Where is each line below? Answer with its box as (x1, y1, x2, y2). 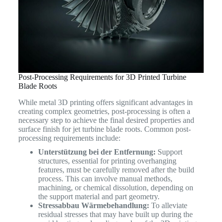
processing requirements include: (18, 133, 120, 142)
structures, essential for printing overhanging (38, 156, 176, 165)
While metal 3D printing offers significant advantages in (18, 98, 193, 107)
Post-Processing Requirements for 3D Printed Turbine (18, 72, 186, 81)
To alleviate (149, 201, 187, 210)
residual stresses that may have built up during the (38, 210, 193, 219)
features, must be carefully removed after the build (38, 165, 194, 174)
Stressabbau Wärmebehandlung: (38, 201, 149, 210)
